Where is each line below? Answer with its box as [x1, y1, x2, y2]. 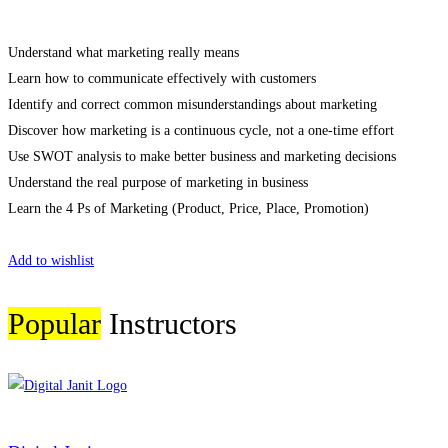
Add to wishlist [8, 252, 94, 268]
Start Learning [8, 226, 90, 242]
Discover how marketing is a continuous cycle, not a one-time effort [8, 122, 394, 138]
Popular [8, 306, 101, 340]
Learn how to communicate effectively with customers [8, 70, 316, 86]
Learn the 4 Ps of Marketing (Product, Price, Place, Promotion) [8, 200, 369, 216]
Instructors [101, 306, 237, 340]
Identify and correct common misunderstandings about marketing [8, 96, 377, 112]
